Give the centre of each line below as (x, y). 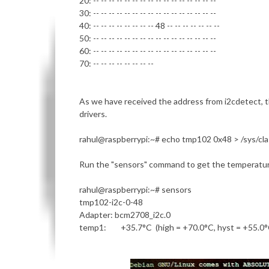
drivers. (93, 114)
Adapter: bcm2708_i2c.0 (125, 215)
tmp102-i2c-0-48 (111, 202)
